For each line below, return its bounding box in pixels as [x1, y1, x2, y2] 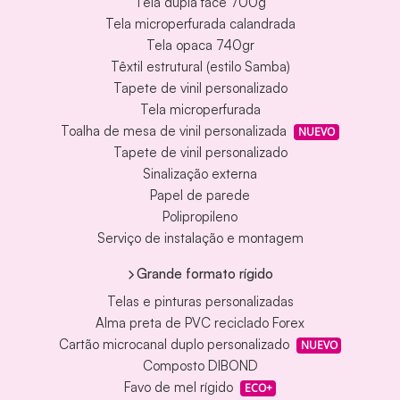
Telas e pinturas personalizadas [106, 293, 294, 311]
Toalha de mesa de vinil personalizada [61, 122, 287, 140]
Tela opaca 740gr [146, 37, 254, 54]
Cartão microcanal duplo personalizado [58, 336, 289, 354]
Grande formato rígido [136, 264, 273, 282]
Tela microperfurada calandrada [104, 15, 296, 33]
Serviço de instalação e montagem [96, 229, 304, 247]
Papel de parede [150, 187, 250, 204]
